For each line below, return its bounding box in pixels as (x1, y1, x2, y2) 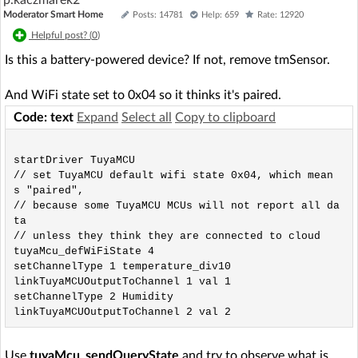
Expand (77, 111, 118, 124)
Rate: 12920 (257, 10, 304, 19)
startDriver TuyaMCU (13, 153, 135, 166)
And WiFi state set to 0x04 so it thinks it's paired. (5, 89, 281, 101)
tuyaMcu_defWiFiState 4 (13, 245, 154, 257)
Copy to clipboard (175, 111, 276, 124)
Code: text (14, 111, 77, 124)
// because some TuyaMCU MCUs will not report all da (13, 199, 340, 212)
